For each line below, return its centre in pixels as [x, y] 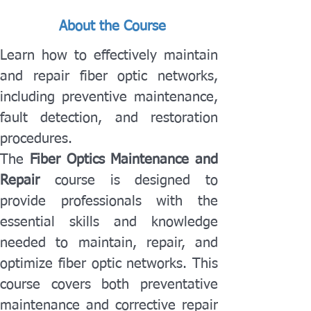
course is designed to [129, 180]
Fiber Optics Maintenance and [124, 160]
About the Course [112, 26]
